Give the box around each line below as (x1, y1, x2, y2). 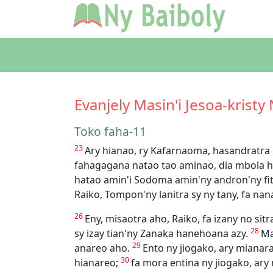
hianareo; (74, 256, 121, 270)
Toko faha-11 (74, 123, 146, 140)
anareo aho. (74, 241, 132, 255)
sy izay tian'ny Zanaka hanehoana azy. (74, 227, 250, 241)
